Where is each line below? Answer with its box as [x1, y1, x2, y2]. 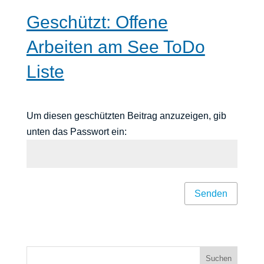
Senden [194, 188, 228, 199]
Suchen [206, 253, 232, 263]
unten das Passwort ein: [26, 127, 127, 137]
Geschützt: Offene [26, 12, 168, 32]
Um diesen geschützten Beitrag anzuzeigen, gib [26, 111, 226, 121]
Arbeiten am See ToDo [26, 37, 205, 57]
